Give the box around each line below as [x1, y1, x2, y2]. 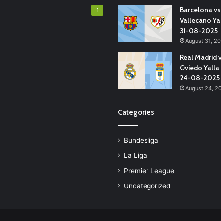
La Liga [124, 151, 147, 159]
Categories [118, 108, 154, 117]
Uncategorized [124, 182, 170, 190]
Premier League [124, 167, 174, 175]
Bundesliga [124, 136, 158, 144]
